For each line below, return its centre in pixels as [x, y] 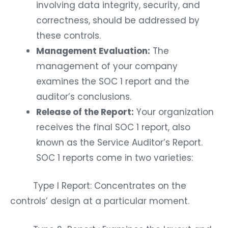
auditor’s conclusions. [84, 96]
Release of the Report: [85, 112]
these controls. [68, 35]
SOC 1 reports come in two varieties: [115, 158]
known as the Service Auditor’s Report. [119, 142]
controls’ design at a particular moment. [100, 201]
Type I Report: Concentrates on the [98, 186]
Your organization [174, 112]
